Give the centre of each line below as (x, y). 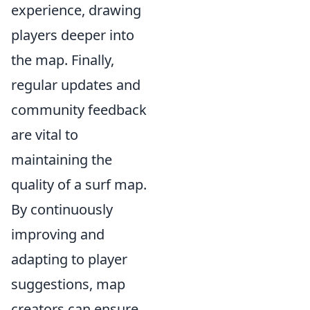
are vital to (45, 135)
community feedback (79, 110)
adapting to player (69, 259)
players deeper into (73, 35)
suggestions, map (68, 284)
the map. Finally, (63, 60)
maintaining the (62, 160)
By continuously (62, 210)
